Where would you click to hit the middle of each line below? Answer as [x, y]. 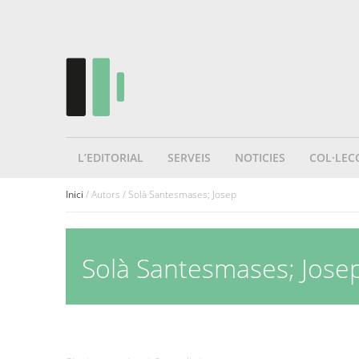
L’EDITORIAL [111, 158]
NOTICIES [260, 158]
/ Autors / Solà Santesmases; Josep [160, 194]
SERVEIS [189, 158]
